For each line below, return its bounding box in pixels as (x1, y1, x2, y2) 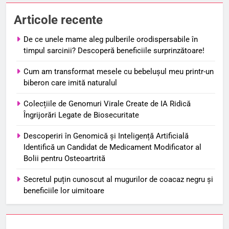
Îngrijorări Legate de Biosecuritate (24, 110, 139, 120)
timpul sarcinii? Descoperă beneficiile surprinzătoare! (24, 45, 204, 55)
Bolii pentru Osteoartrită (24, 153, 105, 163)
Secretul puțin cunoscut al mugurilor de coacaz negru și (24, 174, 213, 184)
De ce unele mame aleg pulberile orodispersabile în (24, 34, 198, 44)
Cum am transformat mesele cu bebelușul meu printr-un (24, 66, 214, 76)
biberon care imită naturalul (24, 78, 117, 87)
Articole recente (14, 12, 103, 27)
